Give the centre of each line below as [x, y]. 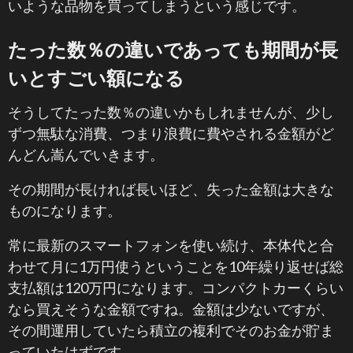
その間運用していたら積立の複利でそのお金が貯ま [171, 330]
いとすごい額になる [96, 78]
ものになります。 [65, 210]
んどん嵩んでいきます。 [86, 154]
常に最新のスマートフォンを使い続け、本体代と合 [171, 245]
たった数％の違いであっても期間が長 [173, 49]
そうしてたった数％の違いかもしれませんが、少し [171, 112]
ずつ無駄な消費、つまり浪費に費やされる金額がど [171, 133]
